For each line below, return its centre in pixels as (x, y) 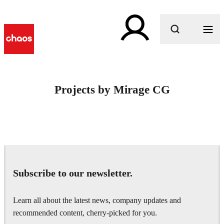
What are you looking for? (119, 57)
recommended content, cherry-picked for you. (85, 213)
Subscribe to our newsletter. (73, 173)
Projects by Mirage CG (112, 90)
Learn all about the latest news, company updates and (97, 200)
